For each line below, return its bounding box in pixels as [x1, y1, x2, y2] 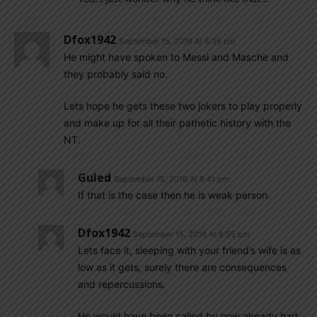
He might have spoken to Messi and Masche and [64, 51, 289, 63]
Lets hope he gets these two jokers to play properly [64, 100, 302, 112]
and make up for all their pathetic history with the [64, 117, 291, 129]
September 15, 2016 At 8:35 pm [119, 36, 236, 46]
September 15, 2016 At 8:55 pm [133, 229, 250, 239]
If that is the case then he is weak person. [78, 189, 270, 201]
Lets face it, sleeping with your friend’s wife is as [78, 244, 301, 256]
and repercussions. [78, 278, 166, 290]
